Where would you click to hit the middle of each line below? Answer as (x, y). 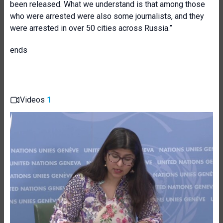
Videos (33, 100)
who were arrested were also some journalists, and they (107, 16)
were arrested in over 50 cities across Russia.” (91, 28)
